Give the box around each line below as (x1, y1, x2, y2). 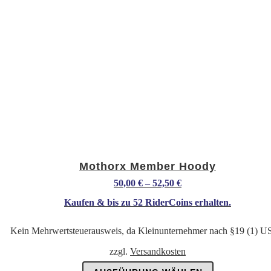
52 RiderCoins (133, 197, 192, 208)
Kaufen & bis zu (64, 197, 133, 208)
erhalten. (192, 197, 231, 208)
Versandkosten (130, 246, 186, 257)
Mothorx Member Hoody (79, 160, 216, 173)
